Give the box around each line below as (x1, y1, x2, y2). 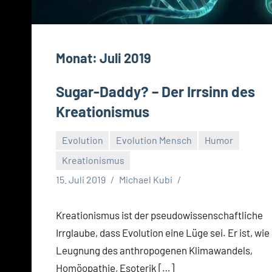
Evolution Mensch (115, 134, 192, 146)
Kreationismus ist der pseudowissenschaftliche (56, 209, 263, 222)
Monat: (56, 49, 100, 66)
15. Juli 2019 (56, 174, 106, 186)
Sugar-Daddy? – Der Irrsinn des (56, 82, 255, 100)
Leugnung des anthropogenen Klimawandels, (56, 244, 253, 257)
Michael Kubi (119, 174, 172, 186)
